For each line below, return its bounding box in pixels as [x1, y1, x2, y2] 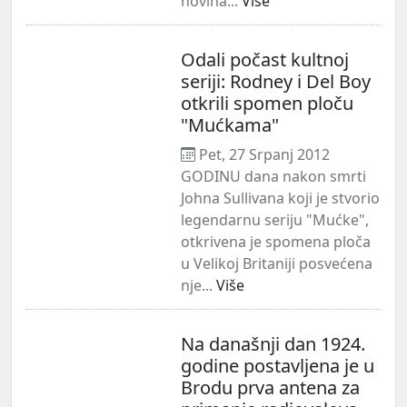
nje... [181, 274, 216, 295]
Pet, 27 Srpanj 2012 [195, 144, 330, 164]
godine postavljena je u [181, 352, 374, 378]
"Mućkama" [181, 112, 279, 137]
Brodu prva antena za [181, 374, 360, 400]
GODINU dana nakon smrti [181, 165, 366, 186]
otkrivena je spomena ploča [181, 231, 371, 252]
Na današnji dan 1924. [181, 331, 365, 356]
